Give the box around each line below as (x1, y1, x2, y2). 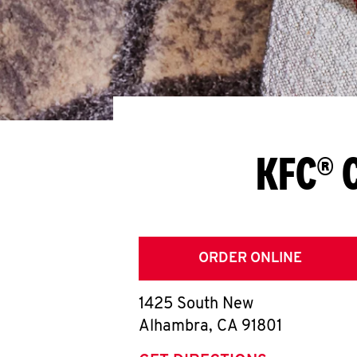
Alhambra (139, 319, 209, 335)
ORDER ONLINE (198, 251, 302, 266)
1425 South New (139, 296, 253, 312)
